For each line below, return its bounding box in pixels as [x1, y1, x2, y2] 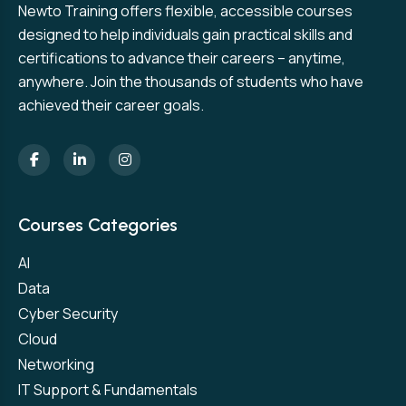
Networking [18, 353, 94, 374]
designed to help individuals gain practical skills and [18, 24, 353, 44]
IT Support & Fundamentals [18, 379, 198, 400]
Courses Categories [18, 213, 178, 236]
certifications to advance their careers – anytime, [18, 47, 345, 68]
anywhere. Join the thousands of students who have [18, 71, 363, 92]
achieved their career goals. [18, 94, 204, 115]
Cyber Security [18, 303, 118, 324]
